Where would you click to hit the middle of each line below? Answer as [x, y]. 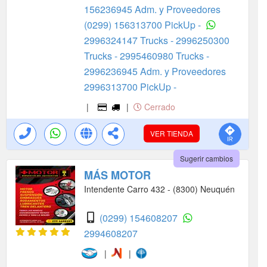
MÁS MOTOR [117, 175]
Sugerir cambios [207, 158]
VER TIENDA [172, 133]
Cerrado [159, 106]
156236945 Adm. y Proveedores [152, 9]
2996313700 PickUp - [130, 86]
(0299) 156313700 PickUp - [144, 24]
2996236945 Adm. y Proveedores [155, 71]
